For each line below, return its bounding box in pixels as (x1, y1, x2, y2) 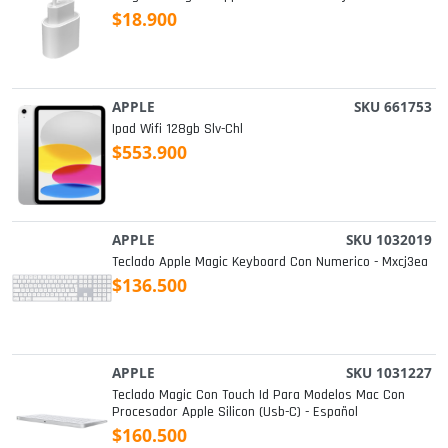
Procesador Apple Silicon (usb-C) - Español (112, 403, 358, 422)
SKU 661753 (354, 97, 432, 117)
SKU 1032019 (346, 230, 432, 250)
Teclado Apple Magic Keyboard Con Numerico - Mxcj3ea (112, 253, 428, 272)
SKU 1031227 (346, 363, 432, 383)
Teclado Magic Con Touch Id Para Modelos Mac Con (112, 386, 405, 405)
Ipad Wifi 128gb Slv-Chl (112, 120, 243, 139)
